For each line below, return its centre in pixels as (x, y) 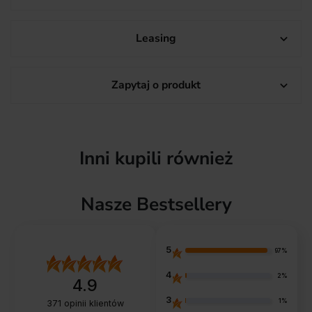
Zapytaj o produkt (156, 85)
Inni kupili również (156, 158)
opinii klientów (92, 303)
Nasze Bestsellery (156, 204)
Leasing (156, 39)
